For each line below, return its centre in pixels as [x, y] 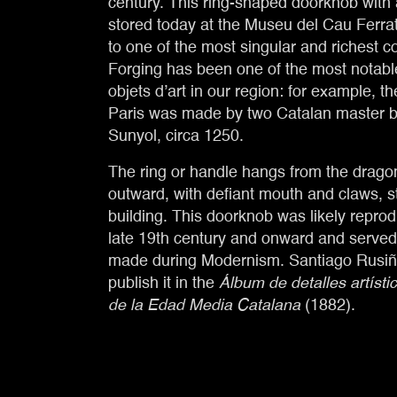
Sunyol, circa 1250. [176, 136]
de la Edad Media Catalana [205, 306]
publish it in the [164, 284]
